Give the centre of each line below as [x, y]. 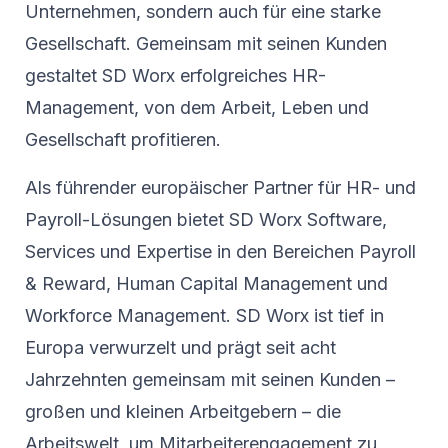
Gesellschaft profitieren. [123, 140]
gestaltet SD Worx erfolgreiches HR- [175, 76]
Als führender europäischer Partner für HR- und [220, 188]
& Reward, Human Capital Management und [206, 284]
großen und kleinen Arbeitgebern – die [183, 412]
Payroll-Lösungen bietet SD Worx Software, [206, 220]
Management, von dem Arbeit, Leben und [197, 108]
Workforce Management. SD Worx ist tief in [204, 316]
